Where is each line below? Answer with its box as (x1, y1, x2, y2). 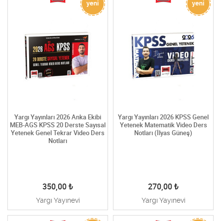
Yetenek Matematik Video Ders (119, 121, 207, 129)
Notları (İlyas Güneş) (134, 129, 192, 137)
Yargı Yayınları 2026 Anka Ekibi (14, 113, 101, 121)
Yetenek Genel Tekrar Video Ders (11, 129, 105, 137)
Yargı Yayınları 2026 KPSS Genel (118, 113, 209, 121)
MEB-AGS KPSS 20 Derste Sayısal (10, 121, 106, 129)
